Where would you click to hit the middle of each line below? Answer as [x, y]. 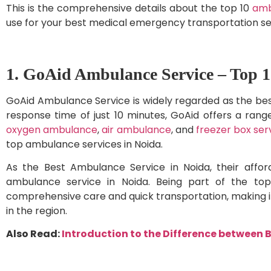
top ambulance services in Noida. [84, 144]
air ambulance [136, 129]
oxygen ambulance [52, 129]
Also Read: [34, 234]
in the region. [37, 211]
